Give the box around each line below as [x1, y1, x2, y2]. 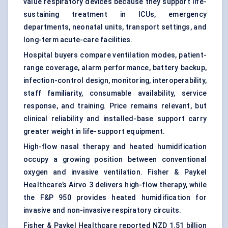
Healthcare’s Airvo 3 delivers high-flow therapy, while [23, 181, 207, 189]
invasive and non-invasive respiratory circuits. [23, 206, 182, 215]
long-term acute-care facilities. [23, 36, 133, 44]
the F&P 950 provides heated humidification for [23, 193, 207, 202]
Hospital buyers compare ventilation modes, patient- [23, 51, 207, 60]
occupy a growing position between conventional [23, 155, 207, 164]
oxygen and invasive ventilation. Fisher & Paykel [23, 168, 207, 177]
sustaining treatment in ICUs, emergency [23, 10, 207, 19]
